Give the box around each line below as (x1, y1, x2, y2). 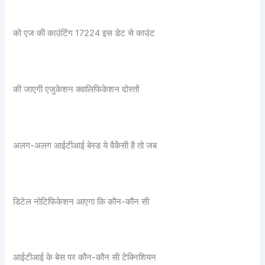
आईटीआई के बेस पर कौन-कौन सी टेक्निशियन (13, 252, 157, 263)
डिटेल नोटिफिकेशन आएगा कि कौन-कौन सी (13, 196, 150, 207)
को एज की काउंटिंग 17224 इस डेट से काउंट (13, 28, 156, 39)
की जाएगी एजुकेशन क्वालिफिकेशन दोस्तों (13, 84, 140, 95)
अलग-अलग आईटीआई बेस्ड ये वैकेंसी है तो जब (13, 140, 157, 151)
